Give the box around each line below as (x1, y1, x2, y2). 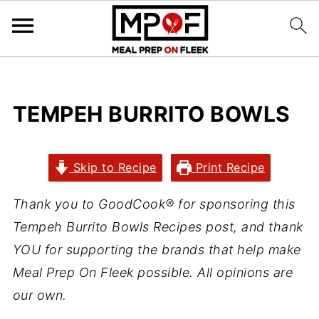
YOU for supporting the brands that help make (12, 242, 301, 257)
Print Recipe (192, 160, 265, 174)
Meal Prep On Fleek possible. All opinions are (12, 265, 293, 280)
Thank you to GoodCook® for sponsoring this (12, 197, 296, 211)
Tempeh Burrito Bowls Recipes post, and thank (12, 219, 303, 234)
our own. (12, 288, 71, 303)
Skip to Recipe (69, 160, 157, 174)
